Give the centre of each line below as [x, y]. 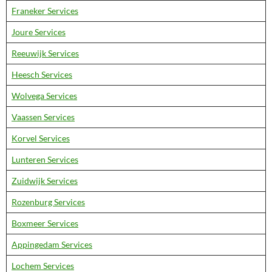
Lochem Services [43, 266]
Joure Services [39, 32]
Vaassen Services [43, 117]
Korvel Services [41, 138]
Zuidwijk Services [45, 181]
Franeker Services [45, 11]
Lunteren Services [45, 159]
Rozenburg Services [48, 202]
